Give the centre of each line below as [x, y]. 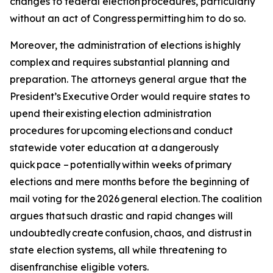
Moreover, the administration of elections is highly [125, 45]
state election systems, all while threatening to [118, 250]
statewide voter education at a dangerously [114, 147]
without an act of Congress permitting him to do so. [128, 18]
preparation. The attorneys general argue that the [128, 79]
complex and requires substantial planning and [120, 62]
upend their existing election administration [111, 113]
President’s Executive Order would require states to [130, 96]
